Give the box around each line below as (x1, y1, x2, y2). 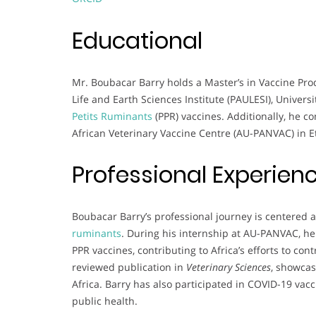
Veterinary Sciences (186, 260, 271, 274)
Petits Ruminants (72, 109, 152, 123)
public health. (72, 293, 138, 308)
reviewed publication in (72, 260, 186, 274)
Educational (72, 24, 202, 56)
